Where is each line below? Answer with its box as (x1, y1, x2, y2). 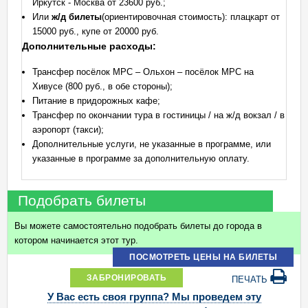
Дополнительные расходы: (22, 41, 156, 52)
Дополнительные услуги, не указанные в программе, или (32, 139, 271, 149)
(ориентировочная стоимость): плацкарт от (102, 12, 280, 22)
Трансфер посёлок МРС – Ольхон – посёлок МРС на (32, 67, 254, 77)
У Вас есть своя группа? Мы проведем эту (47, 291, 261, 303)
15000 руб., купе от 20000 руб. (32, 26, 159, 36)
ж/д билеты (52, 12, 102, 22)
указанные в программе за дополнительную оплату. (32, 153, 250, 164)
